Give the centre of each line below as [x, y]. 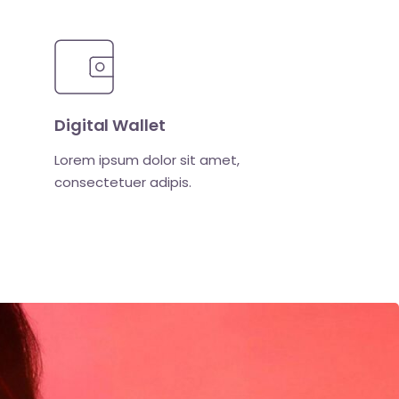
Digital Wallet [110, 125]
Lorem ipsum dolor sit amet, [147, 159]
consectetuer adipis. [123, 182]
